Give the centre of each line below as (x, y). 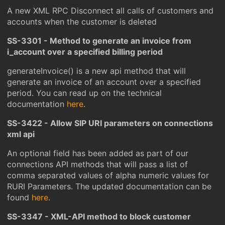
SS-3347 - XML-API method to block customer (99, 216)
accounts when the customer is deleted (82, 22)
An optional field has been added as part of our (98, 153)
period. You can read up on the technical (84, 93)
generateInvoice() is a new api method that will (96, 71)
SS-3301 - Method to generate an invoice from (99, 41)
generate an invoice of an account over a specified (104, 82)
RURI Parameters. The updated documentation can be (109, 186)
